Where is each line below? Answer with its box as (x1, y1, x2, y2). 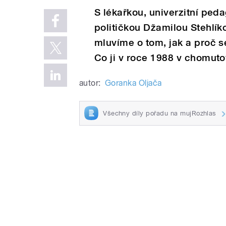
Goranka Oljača (104, 78, 162, 88)
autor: (79, 78, 101, 88)
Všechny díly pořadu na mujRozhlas (103, 109, 216, 117)
